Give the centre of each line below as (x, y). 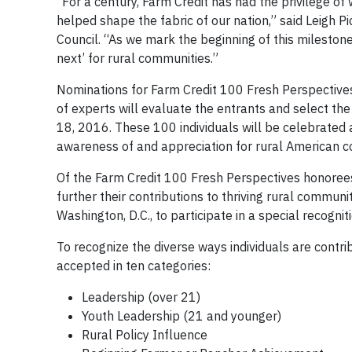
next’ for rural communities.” (137, 59)
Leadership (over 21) (141, 297)
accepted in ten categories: (135, 266)
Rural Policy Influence (145, 335)
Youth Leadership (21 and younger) (181, 316)
